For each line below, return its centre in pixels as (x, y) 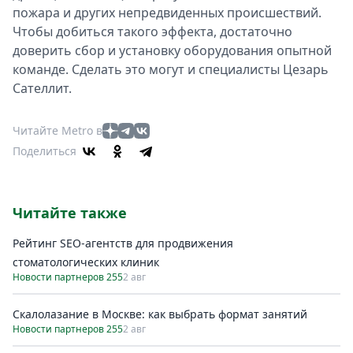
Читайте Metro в (58, 130)
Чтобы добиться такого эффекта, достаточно (152, 32)
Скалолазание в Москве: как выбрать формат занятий (160, 314)
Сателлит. (42, 88)
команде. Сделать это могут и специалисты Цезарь (171, 69)
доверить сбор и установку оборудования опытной (172, 50)
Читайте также (70, 213)
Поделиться (45, 151)
